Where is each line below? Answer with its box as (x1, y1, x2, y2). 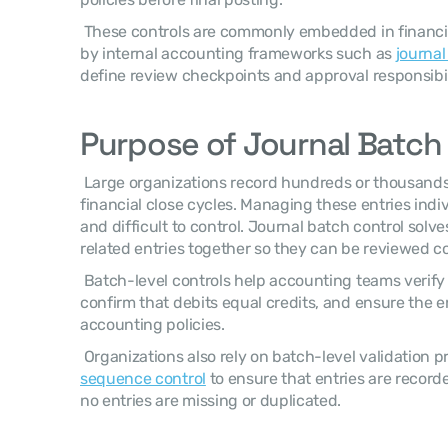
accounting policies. (80, 315, 229, 334)
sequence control (80, 369, 206, 388)
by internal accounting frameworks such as (80, 44, 396, 63)
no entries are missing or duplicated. (80, 391, 345, 410)
